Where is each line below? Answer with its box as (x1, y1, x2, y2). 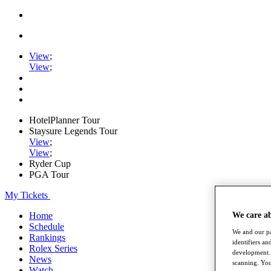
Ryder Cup (29, 158, 71, 169)
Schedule (29, 221, 64, 232)
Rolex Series (29, 243, 77, 253)
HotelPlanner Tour (29, 115, 100, 125)
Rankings (29, 232, 65, 243)
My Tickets (5, 190, 48, 200)
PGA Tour (29, 169, 69, 180)
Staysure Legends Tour (29, 126, 117, 136)
